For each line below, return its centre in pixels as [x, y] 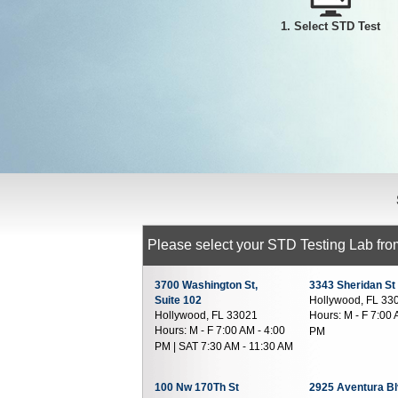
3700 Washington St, [206, 285]
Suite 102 [178, 300]
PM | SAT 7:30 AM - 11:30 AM [224, 346]
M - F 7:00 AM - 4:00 [236, 330]
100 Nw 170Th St [197, 387]
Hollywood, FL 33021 [206, 315]
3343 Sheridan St [353, 285]
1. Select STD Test [330, 26]
